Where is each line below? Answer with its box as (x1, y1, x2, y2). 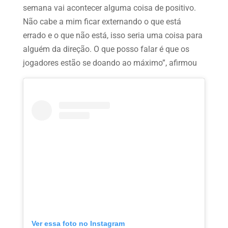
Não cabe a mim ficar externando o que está (22, 16, 181, 26)
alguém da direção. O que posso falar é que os (22, 44, 189, 54)
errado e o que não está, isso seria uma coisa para (22, 30, 203, 40)
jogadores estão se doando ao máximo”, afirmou (22, 58, 197, 68)
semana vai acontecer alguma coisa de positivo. (22, 3, 196, 13)
